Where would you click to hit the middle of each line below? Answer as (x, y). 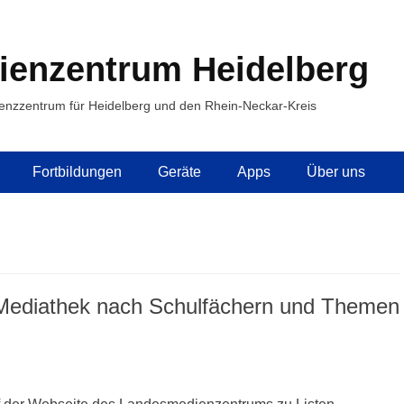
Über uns (336, 172)
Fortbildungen (77, 172)
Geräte (179, 172)
